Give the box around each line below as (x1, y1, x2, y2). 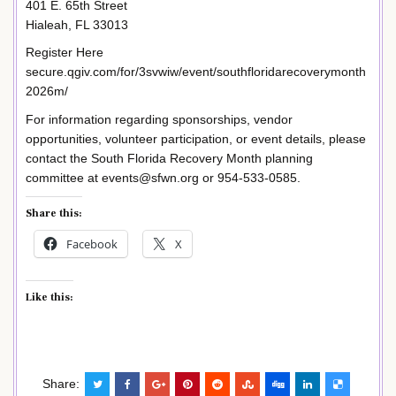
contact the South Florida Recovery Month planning (26, 151, 313, 166)
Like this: (26, 290, 73, 304)
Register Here (26, 45, 103, 60)
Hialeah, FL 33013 (26, 17, 128, 32)
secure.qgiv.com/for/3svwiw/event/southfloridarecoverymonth (26, 65, 366, 80)
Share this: (26, 206, 82, 220)
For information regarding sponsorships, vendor (26, 112, 293, 127)
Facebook (66, 235, 118, 252)
